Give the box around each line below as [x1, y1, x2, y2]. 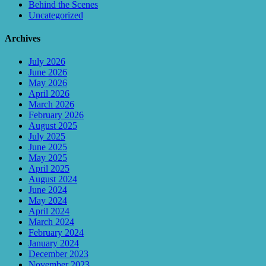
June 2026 [28, 67, 67, 78]
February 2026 [28, 110, 84, 121]
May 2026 [28, 78, 67, 88]
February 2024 [28, 227, 84, 238]
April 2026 [28, 88, 69, 99]
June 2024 [28, 185, 67, 195]
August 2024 [28, 174, 77, 185]
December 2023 [28, 249, 88, 259]
